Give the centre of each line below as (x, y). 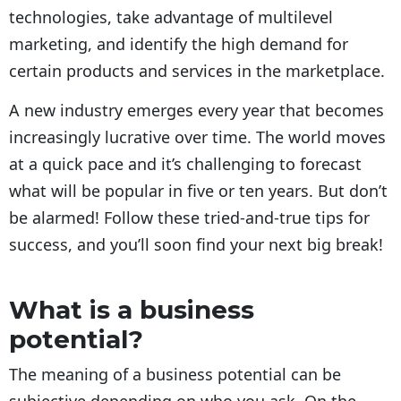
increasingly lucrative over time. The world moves (197, 137)
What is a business (132, 310)
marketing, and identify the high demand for (179, 44)
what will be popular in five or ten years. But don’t (198, 191)
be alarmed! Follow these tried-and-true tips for (189, 218)
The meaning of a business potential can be (175, 375)
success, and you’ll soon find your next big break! (196, 245)
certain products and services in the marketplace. (197, 71)
